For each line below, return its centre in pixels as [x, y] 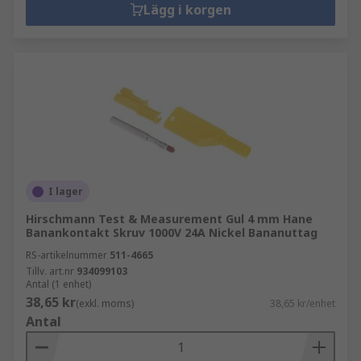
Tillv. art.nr [50, 271]
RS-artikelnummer [66, 255]
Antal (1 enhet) [58, 284]
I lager [66, 191]
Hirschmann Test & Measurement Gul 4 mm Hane [169, 219]
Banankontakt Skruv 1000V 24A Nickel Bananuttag [172, 232]
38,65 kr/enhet [303, 303]
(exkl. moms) [105, 303]
